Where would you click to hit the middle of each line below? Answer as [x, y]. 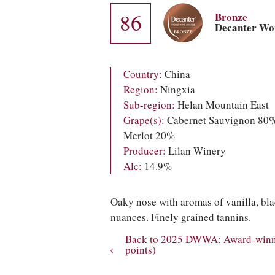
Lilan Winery [196, 151]
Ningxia [176, 90]
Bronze [231, 17]
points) [141, 250]
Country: [143, 74]
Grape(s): [144, 120]
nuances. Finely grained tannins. [181, 217]
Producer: [145, 151]
